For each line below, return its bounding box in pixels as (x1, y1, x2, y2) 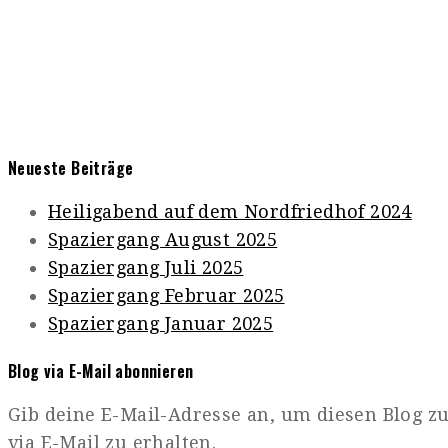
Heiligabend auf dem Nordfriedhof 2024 (48, 200, 412, 222)
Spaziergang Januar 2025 (48, 312, 274, 334)
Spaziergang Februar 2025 (48, 284, 285, 306)
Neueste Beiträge (8, 155, 134, 180)
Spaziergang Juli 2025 (48, 256, 244, 278)
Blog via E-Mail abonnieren (8, 359, 194, 384)
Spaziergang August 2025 (48, 228, 278, 250)
